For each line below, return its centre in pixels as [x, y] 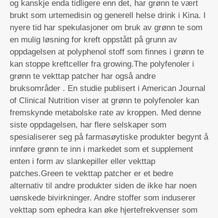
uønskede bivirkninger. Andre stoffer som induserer [103, 198]
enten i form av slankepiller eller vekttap [82, 161]
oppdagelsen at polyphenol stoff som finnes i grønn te [107, 52]
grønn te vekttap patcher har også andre [83, 76]
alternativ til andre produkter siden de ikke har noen [103, 186]
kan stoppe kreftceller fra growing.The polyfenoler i [102, 64]
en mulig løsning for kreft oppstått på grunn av [93, 40]
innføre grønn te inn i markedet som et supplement [101, 149]
